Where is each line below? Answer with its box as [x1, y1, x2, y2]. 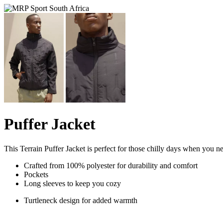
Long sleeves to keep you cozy [24, 179, 121, 188]
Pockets [24, 170, 48, 179]
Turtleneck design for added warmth [24, 196, 137, 205]
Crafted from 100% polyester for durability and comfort [24, 161, 198, 170]
